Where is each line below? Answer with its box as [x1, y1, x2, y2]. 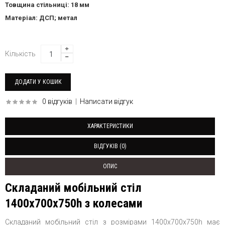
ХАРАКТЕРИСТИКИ [87, 123, 133, 130]
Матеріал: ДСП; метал [5, 14, 77, 22]
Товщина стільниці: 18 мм [5, 1, 89, 9]
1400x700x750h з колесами [5, 196, 143, 210]
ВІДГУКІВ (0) [93, 143, 127, 150]
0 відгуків [42, 97, 72, 105]
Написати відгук [80, 97, 133, 105]
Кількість [5, 50, 36, 58]
